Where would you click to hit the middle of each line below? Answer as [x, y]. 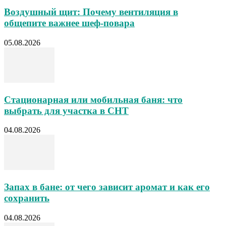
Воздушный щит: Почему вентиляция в [91, 12]
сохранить [27, 198]
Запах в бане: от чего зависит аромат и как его [107, 187]
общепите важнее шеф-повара [69, 23]
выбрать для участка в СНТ [66, 110]
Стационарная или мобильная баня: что [93, 99]
